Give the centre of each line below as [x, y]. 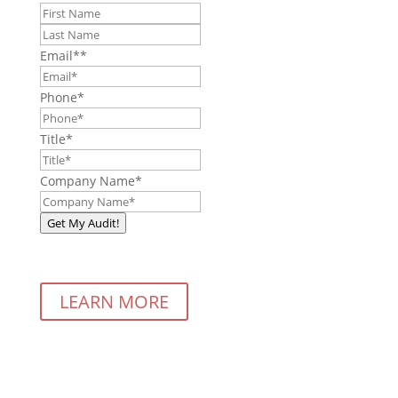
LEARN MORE [114, 302]
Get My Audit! [83, 223]
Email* [60, 56]
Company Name [87, 181]
